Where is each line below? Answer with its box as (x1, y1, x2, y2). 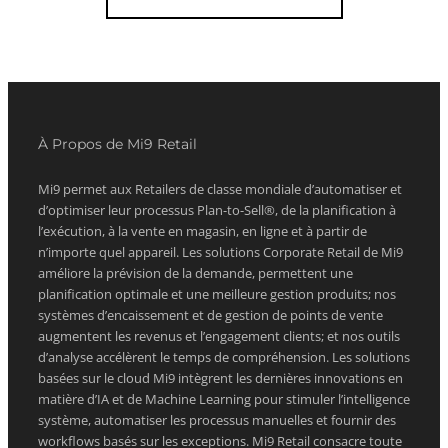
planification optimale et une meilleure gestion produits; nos (38, 285, 396, 304)
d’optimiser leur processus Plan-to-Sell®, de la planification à (38, 201, 396, 220)
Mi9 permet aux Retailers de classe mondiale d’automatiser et (38, 180, 402, 199)
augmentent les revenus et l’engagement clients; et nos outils (38, 327, 400, 346)
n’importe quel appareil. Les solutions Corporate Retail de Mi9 (38, 243, 403, 262)
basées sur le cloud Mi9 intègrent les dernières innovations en (38, 369, 403, 388)
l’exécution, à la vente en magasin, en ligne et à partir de (38, 222, 367, 241)
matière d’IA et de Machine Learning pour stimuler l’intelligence (38, 390, 410, 409)
